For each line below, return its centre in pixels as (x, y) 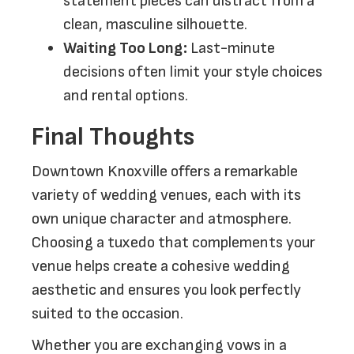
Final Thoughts (113, 137)
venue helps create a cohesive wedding (161, 266)
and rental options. (126, 96)
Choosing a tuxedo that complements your (173, 243)
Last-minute (231, 48)
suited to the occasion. (107, 314)
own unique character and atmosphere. (162, 219)
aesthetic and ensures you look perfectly (166, 290)
